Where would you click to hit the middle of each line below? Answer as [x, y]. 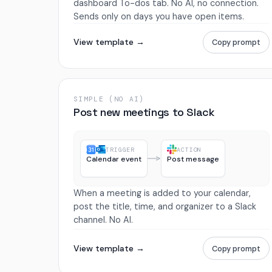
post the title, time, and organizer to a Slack [165, 206]
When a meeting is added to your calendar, [162, 193]
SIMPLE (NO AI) [109, 99]
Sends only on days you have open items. [159, 16]
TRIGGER [120, 149]
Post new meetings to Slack [144, 112]
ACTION [189, 149]
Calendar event [114, 159]
